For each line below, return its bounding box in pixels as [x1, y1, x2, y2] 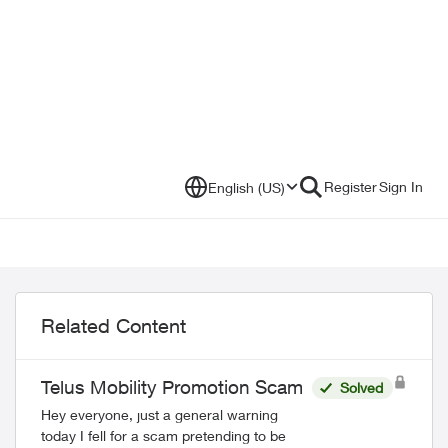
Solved [339, 379, 383, 396]
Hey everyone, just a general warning [41, 406, 278, 423]
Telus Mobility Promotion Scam [41, 376, 303, 398]
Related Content [41, 314, 186, 337]
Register [324, 178, 377, 195]
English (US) [208, 178, 285, 196]
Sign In [379, 178, 423, 195]
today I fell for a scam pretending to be [41, 427, 286, 444]
